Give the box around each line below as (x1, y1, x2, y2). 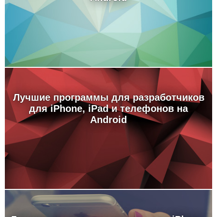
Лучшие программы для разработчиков (13, 92, 204, 103)
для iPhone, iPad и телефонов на (29, 103, 188, 114)
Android (90, 114, 127, 125)
